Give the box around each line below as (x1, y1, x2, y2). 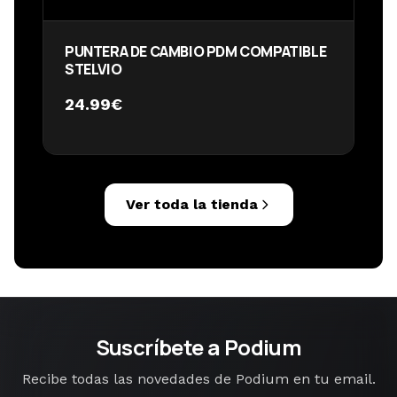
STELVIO (65, 59, 122, 79)
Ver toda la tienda (125, 196, 258, 213)
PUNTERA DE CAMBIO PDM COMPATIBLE (65, 42, 327, 61)
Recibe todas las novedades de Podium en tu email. (21, 370, 376, 387)
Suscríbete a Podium (95, 332, 302, 362)
